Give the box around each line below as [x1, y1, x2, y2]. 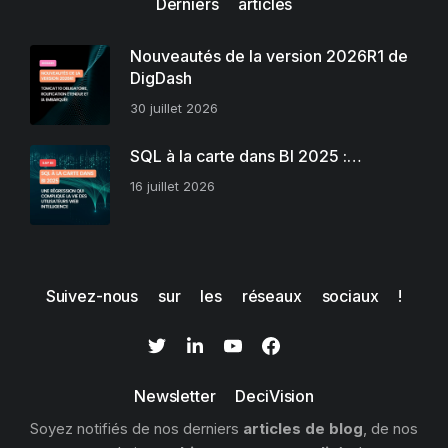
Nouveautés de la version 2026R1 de [130, 46, 408, 67]
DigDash [130, 68, 192, 89]
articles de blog [243, 419, 363, 439]
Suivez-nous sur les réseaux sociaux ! [45, 286, 403, 307]
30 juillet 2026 [130, 100, 218, 117]
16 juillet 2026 [130, 178, 215, 195]
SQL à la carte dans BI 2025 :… [130, 146, 362, 167]
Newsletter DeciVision [134, 386, 314, 407]
